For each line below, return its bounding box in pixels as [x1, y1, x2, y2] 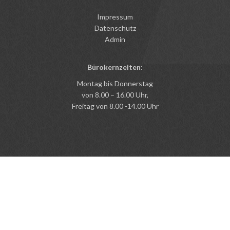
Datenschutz [94, 23, 136, 32]
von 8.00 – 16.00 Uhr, [82, 90, 148, 99]
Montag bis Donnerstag [77, 79, 153, 88]
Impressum [97, 12, 133, 21]
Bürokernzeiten [87, 62, 141, 71]
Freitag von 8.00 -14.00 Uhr [71, 101, 159, 110]
